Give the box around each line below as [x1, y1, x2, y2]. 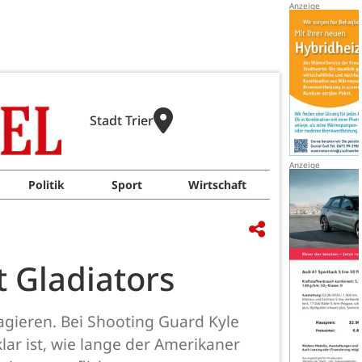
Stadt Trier [89, 112, 154, 129]
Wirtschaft [188, 177, 247, 192]
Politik [27, 177, 65, 192]
